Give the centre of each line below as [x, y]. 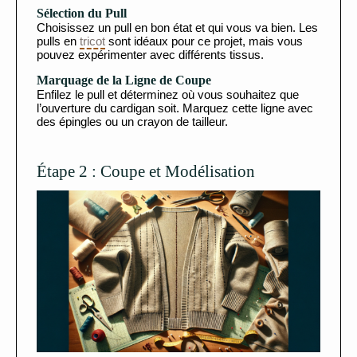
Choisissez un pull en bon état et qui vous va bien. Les [177, 27]
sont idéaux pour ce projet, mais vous [204, 41]
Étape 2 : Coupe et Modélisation [146, 171]
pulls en [58, 41]
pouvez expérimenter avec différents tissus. [150, 54]
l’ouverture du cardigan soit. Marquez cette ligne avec [175, 108]
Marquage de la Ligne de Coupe [124, 80]
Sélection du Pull [82, 13]
